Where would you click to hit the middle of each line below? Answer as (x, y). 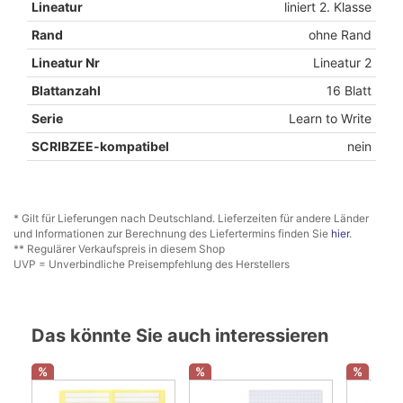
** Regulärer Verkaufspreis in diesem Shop (119, 248)
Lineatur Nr (66, 62)
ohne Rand (340, 34)
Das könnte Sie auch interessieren (180, 335)
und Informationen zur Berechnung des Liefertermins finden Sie (172, 233)
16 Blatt (349, 90)
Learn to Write (330, 118)
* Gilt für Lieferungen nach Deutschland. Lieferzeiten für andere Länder (191, 218)
